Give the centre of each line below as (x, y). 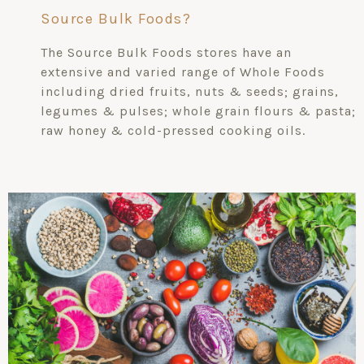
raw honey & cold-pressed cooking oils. (173, 130)
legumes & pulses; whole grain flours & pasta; (198, 110)
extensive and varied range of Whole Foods (183, 71)
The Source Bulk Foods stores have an (166, 52)
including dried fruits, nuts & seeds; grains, (190, 91)
